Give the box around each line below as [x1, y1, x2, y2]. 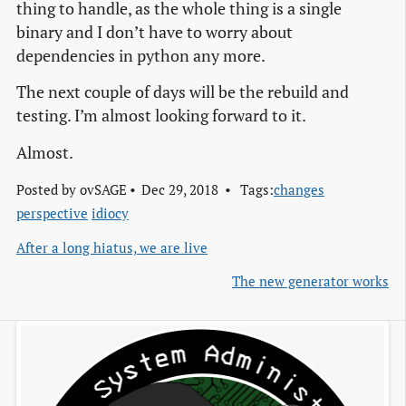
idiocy [92, 203, 129, 222]
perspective [16, 203, 88, 222]
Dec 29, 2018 [140, 179, 218, 198]
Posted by [16, 179, 80, 198]
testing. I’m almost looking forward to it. [16, 105, 306, 127]
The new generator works [232, 272, 389, 291]
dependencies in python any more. [16, 45, 266, 67]
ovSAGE [80, 179, 127, 198]
